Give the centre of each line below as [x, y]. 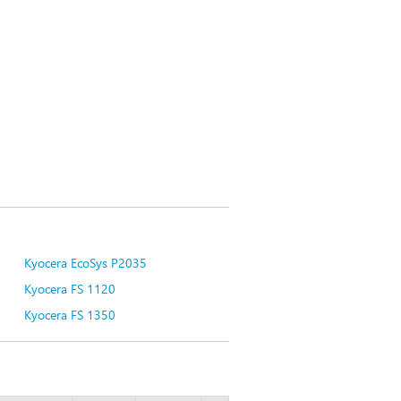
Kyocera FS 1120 [69, 289]
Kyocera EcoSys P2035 [85, 263]
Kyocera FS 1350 [69, 315]
